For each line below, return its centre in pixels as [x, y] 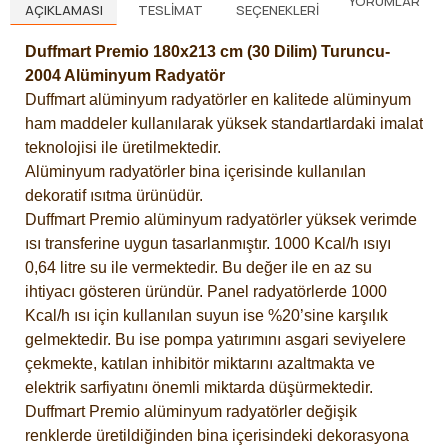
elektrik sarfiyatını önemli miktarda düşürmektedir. [199, 388]
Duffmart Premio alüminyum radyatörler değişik [191, 412]
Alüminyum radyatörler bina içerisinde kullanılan [195, 172]
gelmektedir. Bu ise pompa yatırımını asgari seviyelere [215, 340]
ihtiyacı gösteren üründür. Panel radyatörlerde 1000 [206, 292]
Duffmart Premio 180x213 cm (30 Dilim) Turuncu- [207, 52]
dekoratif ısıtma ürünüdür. [114, 196]
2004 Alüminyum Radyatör [125, 76]
